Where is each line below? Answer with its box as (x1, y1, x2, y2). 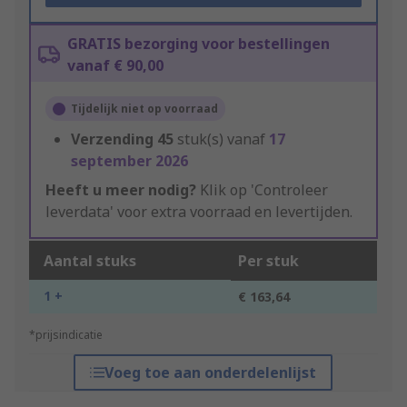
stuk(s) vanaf (177, 129, 269, 150)
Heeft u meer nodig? (45, 180, 196, 201)
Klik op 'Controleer (196, 180, 328, 201)
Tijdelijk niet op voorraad (71, 101, 218, 117)
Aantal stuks (44, 251, 136, 272)
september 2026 (71, 151, 188, 172)
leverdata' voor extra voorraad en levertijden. (45, 202, 352, 223)
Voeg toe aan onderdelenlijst (104, 362, 317, 383)
